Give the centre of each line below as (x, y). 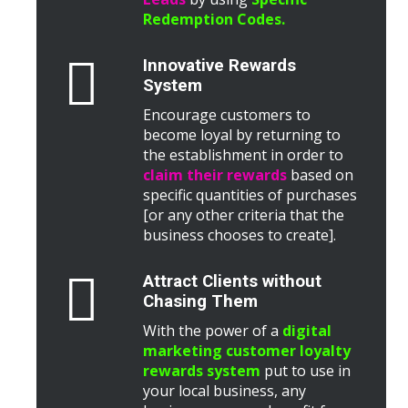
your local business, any (224, 391)
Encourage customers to (227, 115)
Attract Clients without (232, 281)
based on (320, 175)
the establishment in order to (243, 155)
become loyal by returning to (242, 135)
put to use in (306, 371)
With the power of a (213, 331)
